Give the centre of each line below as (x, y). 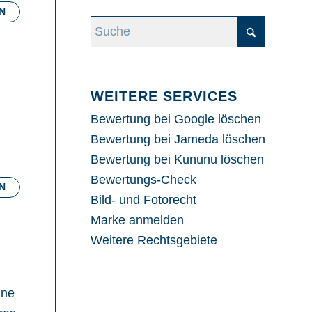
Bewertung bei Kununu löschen (177, 160)
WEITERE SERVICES (164, 96)
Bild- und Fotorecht (143, 200)
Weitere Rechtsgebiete (154, 241)
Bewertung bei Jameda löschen (178, 140)
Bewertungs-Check (143, 180)
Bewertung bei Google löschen (175, 119)
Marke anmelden (137, 220)
